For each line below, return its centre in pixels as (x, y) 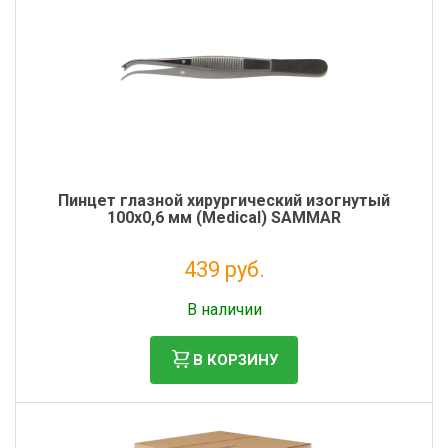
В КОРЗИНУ (235, 359)
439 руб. (224, 269)
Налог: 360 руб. (224, 293)
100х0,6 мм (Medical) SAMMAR (224, 217)
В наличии (224, 309)
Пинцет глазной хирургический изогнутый (224, 200)
